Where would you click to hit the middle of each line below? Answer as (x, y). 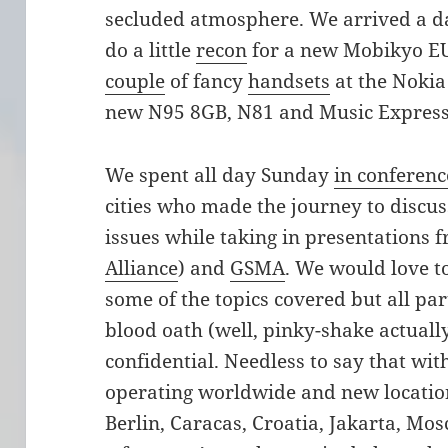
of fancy (207, 81)
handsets (289, 81)
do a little (151, 50)
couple (135, 81)
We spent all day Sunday (220, 175)
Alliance (142, 268)
